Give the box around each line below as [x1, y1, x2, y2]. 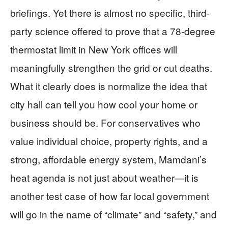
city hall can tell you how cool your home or [10, 97, 197, 111]
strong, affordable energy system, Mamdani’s [10, 152, 207, 166]
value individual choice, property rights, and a [10, 134, 208, 148]
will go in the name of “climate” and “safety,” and [10, 207, 217, 221]
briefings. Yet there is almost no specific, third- [10, 6, 210, 19]
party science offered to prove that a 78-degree [10, 24, 215, 38]
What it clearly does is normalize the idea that [10, 79, 207, 93]
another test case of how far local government [10, 189, 209, 203]
